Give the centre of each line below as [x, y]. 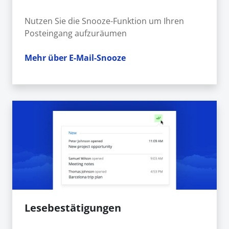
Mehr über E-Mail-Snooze [75, 58]
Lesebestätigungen [73, 208]
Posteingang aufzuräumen [76, 33]
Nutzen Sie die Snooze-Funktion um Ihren [104, 21]
